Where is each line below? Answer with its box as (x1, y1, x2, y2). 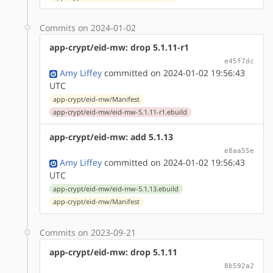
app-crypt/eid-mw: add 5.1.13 (49, 130, 173, 143)
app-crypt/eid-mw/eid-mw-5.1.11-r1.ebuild (53, 107, 188, 116)
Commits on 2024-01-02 (40, 21, 136, 34)
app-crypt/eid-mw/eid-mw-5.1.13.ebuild (53, 184, 179, 193)
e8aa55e (224, 146, 254, 155)
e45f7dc (224, 56, 254, 65)
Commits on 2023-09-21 (40, 226, 136, 238)
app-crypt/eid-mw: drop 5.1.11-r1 (49, 41, 189, 53)
